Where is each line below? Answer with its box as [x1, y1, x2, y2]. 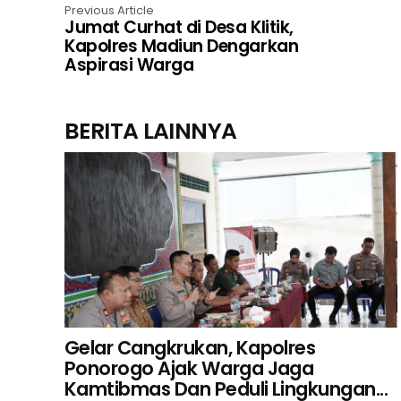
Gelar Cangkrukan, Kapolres [64, 334, 316, 361]
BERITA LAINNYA [64, 115, 237, 147]
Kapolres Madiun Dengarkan [64, 33, 299, 58]
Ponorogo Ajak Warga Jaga [64, 354, 314, 381]
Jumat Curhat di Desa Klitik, [64, 14, 294, 39]
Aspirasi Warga [64, 52, 194, 77]
